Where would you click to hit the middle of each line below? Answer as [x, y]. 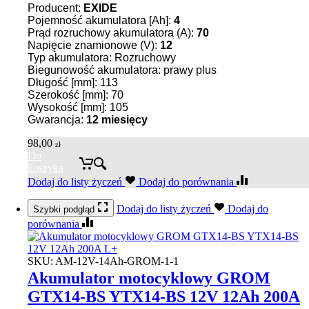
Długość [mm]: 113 [73, 83]
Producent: [56, 8]
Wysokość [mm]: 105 [78, 108]
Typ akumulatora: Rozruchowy [102, 58]
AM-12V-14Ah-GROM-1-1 [117, 261]
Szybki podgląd [65, 210]
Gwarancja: [57, 120]
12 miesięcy [117, 120]
